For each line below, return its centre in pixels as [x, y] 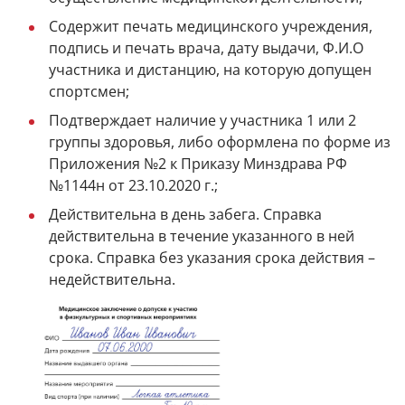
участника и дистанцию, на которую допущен [210, 70]
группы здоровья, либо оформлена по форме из [220, 142]
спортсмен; [89, 92]
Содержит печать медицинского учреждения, [211, 27]
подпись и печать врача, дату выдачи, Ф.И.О [206, 48]
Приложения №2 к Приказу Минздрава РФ [198, 164]
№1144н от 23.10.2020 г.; [133, 186]
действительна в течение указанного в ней [202, 236]
